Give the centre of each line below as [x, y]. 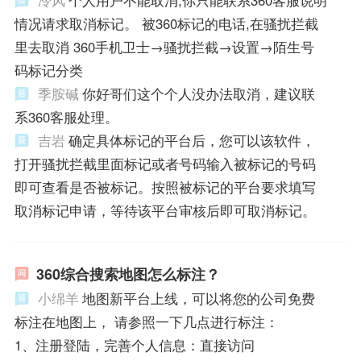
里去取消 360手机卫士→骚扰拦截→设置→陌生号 [164, 47]
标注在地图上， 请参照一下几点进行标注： [146, 321]
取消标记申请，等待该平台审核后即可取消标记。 [165, 211]
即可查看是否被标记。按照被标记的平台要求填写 [165, 187]
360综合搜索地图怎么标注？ [128, 274]
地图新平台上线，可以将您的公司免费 [198, 298]
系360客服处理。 [66, 117]
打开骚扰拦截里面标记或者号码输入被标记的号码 [165, 164]
